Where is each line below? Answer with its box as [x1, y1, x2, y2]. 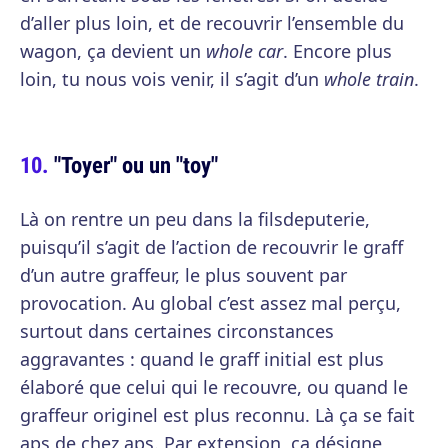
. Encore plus [283, 39, 392, 63]
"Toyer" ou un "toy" [54, 149, 218, 180]
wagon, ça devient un [20, 39, 206, 63]
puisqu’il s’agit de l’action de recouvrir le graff [20, 235, 403, 259]
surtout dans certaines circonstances [20, 319, 334, 343]
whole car [206, 39, 283, 63]
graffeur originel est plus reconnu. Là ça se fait [20, 403, 415, 427]
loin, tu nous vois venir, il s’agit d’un [20, 67, 324, 91]
